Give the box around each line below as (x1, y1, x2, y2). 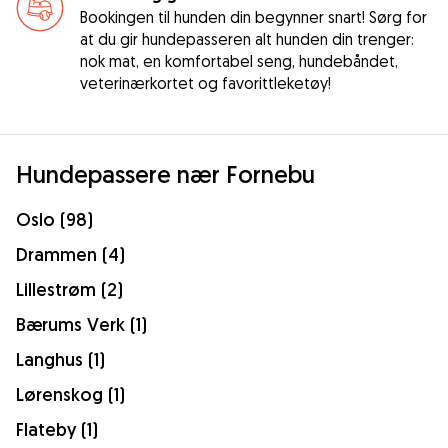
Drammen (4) (16, 242, 125, 266)
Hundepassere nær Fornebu (16, 158, 315, 189)
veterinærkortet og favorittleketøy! (80, 72, 331, 93)
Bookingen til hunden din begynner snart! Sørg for (80, 6, 427, 27)
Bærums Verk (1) (16, 312, 147, 336)
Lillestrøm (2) (16, 277, 123, 301)
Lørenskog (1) (16, 382, 125, 406)
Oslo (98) (16, 207, 93, 231)
